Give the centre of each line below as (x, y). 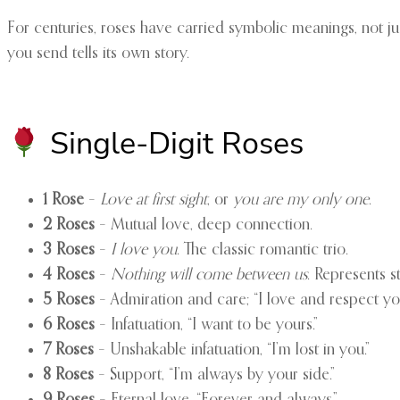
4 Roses (69, 275)
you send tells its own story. (98, 54)
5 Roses (69, 300)
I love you (144, 250)
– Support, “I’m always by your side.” (214, 375)
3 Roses (69, 250)
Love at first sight (154, 200)
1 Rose (63, 200)
